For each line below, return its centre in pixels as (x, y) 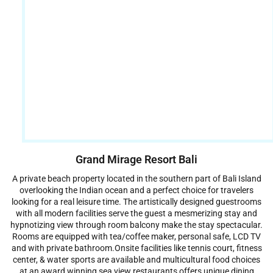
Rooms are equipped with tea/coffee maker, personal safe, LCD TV (136, 237)
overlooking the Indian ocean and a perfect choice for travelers (136, 190)
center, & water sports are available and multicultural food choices (136, 260)
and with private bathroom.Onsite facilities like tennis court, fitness (136, 248)
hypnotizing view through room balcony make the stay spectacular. (136, 225)
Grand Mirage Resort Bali (136, 160)
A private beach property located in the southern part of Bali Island (136, 179)
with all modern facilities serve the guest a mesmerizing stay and (136, 214)
